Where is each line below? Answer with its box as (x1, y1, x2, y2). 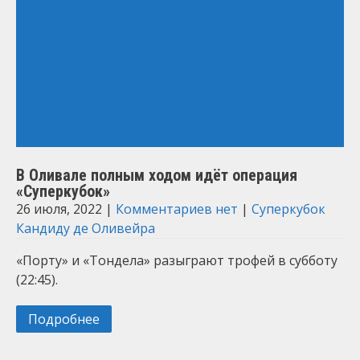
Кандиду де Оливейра (16, 219, 155, 237)
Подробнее (28, 310, 100, 328)
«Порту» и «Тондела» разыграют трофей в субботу (16, 252, 337, 269)
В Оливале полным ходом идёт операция (16, 166, 297, 185)
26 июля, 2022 (16, 200, 102, 218)
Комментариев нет (116, 200, 238, 218)
